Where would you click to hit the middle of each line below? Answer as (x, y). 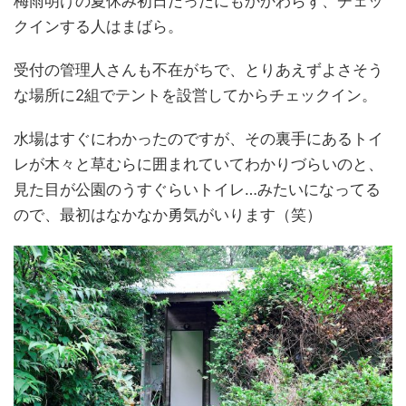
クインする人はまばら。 (98, 26)
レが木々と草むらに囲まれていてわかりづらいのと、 (198, 164)
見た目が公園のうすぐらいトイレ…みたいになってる (197, 189)
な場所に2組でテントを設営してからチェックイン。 (195, 95)
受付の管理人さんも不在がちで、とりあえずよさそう (198, 69)
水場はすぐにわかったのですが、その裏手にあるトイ (198, 138)
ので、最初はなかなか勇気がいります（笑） (168, 214)
